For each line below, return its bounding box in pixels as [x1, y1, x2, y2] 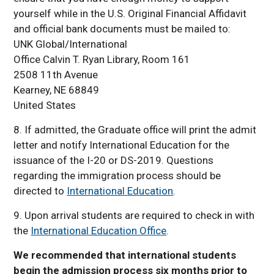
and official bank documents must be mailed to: [13, 22, 231, 35]
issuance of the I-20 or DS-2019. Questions [13, 154, 214, 166]
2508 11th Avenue [13, 68, 98, 81]
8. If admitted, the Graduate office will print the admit [13, 123, 257, 136]
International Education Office [31, 224, 167, 237]
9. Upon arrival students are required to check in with [13, 209, 255, 221]
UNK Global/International [13, 37, 128, 50]
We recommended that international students [13, 248, 237, 261]
